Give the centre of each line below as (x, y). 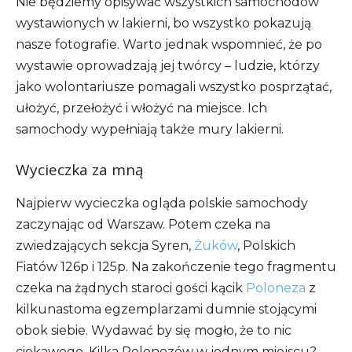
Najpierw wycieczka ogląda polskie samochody (162, 203)
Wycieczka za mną (80, 170)
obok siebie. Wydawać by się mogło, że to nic (154, 331)
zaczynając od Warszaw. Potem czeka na (143, 225)
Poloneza (276, 288)
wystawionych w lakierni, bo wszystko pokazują (163, 24)
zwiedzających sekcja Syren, (105, 246)
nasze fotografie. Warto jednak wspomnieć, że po (169, 45)
